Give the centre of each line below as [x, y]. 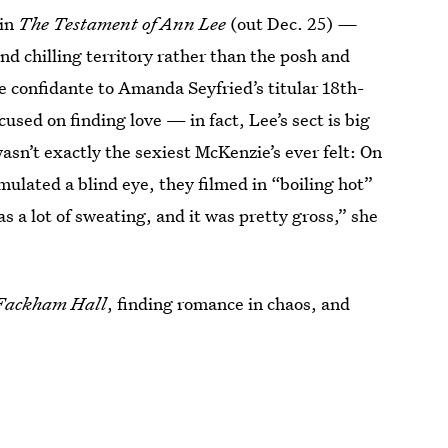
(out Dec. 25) [284, 23]
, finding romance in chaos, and [229, 303]
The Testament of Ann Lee [124, 23]
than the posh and [280, 55]
